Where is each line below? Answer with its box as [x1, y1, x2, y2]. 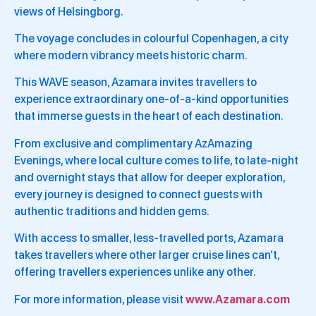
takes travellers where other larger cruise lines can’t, [14, 248, 279, 262]
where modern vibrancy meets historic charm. [14, 49, 248, 63]
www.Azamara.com [186, 292, 290, 306]
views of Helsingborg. [14, 4, 123, 18]
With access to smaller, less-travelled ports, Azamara [14, 231, 284, 245]
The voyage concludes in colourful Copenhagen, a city [14, 32, 288, 46]
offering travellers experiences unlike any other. [14, 265, 256, 279]
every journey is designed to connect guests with [14, 187, 262, 201]
